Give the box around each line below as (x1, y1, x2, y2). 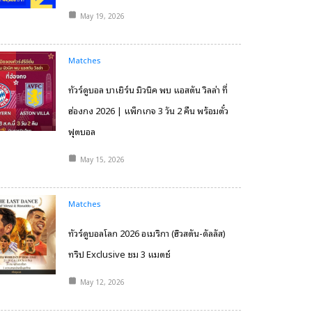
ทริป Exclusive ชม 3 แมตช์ (68, 247, 171, 261)
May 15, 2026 (79, 153, 125, 165)
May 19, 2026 (79, 10, 125, 22)
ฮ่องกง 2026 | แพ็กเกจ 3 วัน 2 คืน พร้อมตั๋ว (68, 103, 228, 118)
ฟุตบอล (68, 124, 95, 139)
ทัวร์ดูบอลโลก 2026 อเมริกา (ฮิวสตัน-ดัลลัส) (68, 226, 226, 240)
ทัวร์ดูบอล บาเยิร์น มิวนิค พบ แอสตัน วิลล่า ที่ (68, 82, 228, 97)
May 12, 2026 (79, 276, 125, 288)
